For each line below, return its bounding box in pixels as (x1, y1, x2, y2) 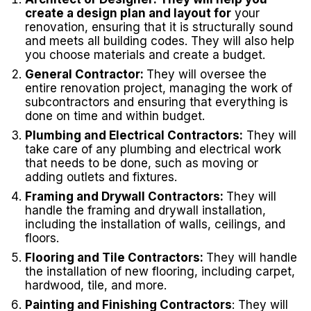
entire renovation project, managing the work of (25, 81, 292, 95)
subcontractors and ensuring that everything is (25, 95, 288, 109)
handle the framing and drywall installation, (25, 203, 266, 217)
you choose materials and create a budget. (25, 48, 265, 62)
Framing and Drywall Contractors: (25, 190, 226, 203)
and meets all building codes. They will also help (25, 34, 294, 48)
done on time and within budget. (25, 109, 205, 123)
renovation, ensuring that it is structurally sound (25, 20, 293, 34)
